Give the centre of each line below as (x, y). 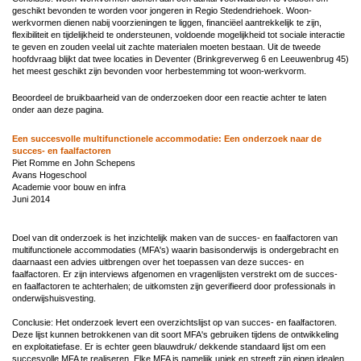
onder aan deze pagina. (58, 109)
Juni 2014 (31, 199)
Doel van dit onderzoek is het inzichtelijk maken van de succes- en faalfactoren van (175, 237)
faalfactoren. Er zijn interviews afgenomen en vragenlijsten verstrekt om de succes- (175, 274)
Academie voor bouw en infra (69, 187)
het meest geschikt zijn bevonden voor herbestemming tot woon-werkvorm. (159, 71)
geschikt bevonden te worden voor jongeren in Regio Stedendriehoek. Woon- (162, 10)
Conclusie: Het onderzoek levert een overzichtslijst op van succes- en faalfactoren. (174, 322)
